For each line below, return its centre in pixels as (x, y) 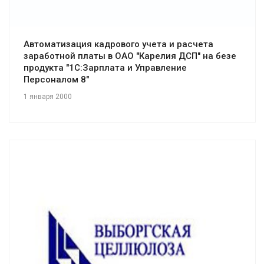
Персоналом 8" (56, 80)
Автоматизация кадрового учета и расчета (118, 44)
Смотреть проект (123, 257)
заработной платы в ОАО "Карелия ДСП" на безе (130, 56)
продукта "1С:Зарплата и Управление (105, 68)
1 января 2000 (48, 97)
